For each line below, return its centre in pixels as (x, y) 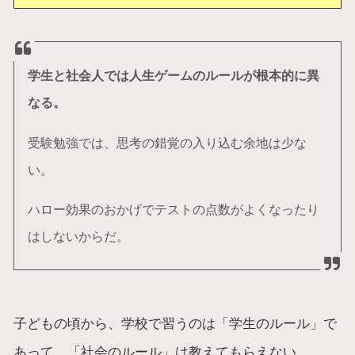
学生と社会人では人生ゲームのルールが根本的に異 (173, 76)
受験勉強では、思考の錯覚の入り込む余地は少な (167, 142)
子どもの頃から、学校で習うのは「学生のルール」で (176, 323)
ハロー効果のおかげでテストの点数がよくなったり (173, 210)
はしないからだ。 (78, 237)
